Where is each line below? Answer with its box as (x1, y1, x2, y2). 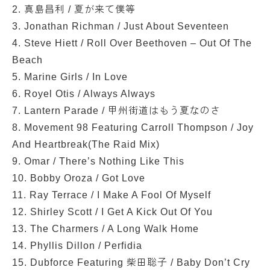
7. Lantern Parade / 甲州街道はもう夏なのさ (12, 105, 221, 116)
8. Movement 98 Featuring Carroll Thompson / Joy (12, 122, 254, 133)
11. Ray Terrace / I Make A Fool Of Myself (12, 190, 211, 200)
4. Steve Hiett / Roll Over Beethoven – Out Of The (12, 38, 252, 48)
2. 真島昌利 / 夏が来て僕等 (12, 4, 136, 14)
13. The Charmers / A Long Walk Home (12, 224, 199, 234)
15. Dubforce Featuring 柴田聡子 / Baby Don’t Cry (12, 257, 250, 268)
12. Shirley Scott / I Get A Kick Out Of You (12, 207, 213, 217)
